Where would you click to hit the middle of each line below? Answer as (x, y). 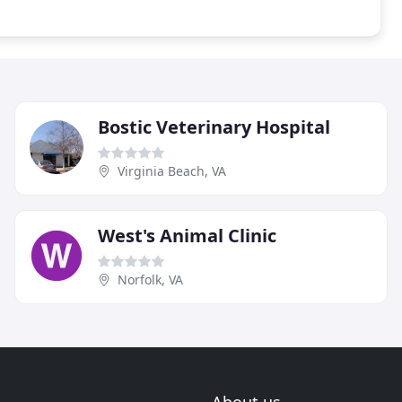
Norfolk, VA (150, 279)
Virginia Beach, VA (172, 170)
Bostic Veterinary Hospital (214, 127)
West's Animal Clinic (187, 235)
